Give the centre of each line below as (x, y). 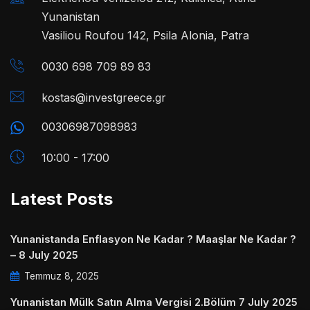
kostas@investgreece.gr (104, 97)
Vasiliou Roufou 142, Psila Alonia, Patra (145, 35)
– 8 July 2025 (44, 255)
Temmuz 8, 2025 (60, 276)
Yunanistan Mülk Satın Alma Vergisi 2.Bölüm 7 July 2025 (154, 302)
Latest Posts (62, 199)
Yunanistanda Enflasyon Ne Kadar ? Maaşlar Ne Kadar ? (153, 239)
